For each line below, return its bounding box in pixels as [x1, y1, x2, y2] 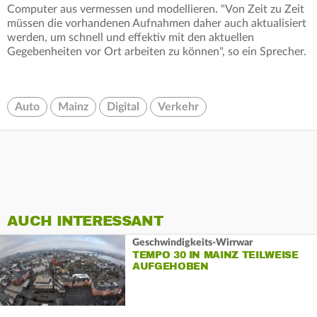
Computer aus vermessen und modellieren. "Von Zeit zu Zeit [7, 4, 304, 16]
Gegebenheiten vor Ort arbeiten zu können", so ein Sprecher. [7, 46, 306, 58]
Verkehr [158, 101, 199, 113]
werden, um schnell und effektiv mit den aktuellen [7, 32, 254, 44]
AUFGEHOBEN [132, 260, 209, 272]
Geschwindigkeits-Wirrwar [132, 237, 253, 248]
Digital [107, 101, 139, 113]
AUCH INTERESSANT [7, 212, 163, 231]
